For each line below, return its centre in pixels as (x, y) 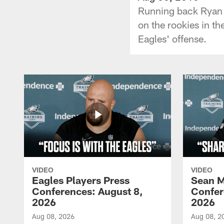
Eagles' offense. (172, 38)
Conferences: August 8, (87, 191)
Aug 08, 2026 (53, 216)
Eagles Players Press (81, 180)
